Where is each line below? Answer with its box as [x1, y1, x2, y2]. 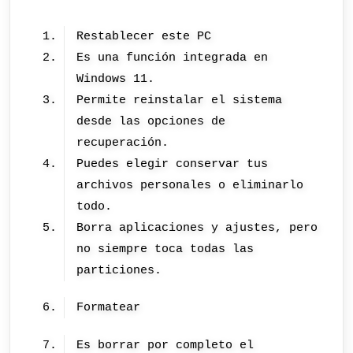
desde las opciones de [76, 113, 226, 128]
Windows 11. [76, 71, 155, 86]
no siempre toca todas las [76, 241, 255, 256]
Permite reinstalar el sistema [76, 92, 283, 107]
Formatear [76, 300, 141, 315]
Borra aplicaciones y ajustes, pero [76, 220, 318, 235]
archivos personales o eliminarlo [76, 177, 304, 192]
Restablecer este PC [76, 28, 212, 43]
